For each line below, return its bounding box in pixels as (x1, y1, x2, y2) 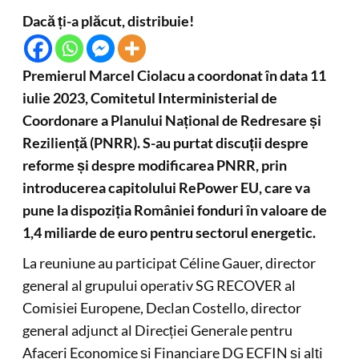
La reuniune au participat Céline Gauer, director (22, 254, 316, 272)
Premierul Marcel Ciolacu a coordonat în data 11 (22, 67, 326, 84)
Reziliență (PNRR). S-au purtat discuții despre (22, 134, 309, 151)
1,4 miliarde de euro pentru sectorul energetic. (22, 224, 316, 241)
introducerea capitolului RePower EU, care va (22, 179, 310, 196)
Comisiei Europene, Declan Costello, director (22, 299, 301, 317)
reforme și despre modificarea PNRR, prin (22, 156, 287, 174)
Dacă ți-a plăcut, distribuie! (22, 12, 194, 30)
